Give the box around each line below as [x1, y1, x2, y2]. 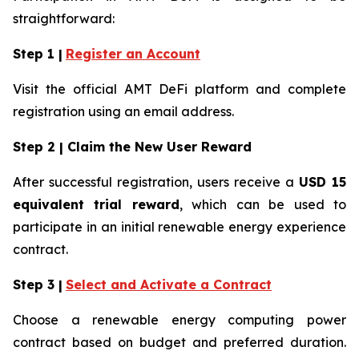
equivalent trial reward [13, 196, 179, 213]
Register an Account [66, 46, 200, 63]
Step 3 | [13, 276, 63, 293]
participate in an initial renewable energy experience [13, 219, 346, 236]
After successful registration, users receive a [13, 174, 299, 191]
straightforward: [13, 10, 115, 27]
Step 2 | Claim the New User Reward [13, 139, 252, 155]
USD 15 [299, 174, 346, 191]
